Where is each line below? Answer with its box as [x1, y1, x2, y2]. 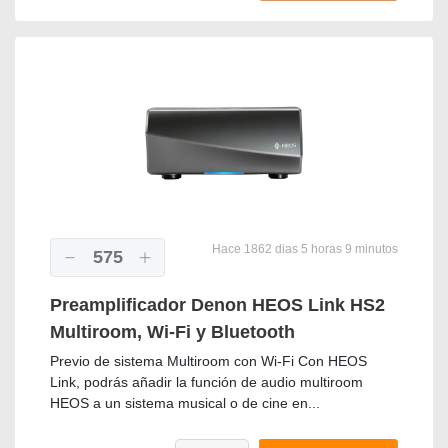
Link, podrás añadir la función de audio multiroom [50, 374, 363, 391]
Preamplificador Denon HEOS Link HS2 [50, 295, 385, 316]
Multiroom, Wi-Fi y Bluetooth [50, 322, 295, 343]
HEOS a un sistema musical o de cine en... [50, 395, 320, 412]
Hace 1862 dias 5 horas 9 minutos [209, 242, 398, 257]
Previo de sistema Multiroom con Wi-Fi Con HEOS [50, 353, 367, 370]
